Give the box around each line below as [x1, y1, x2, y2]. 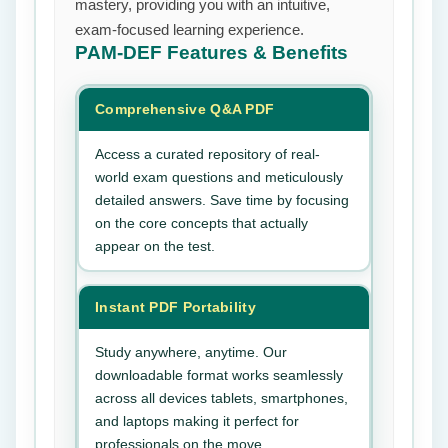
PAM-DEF [75, 42, 167, 63]
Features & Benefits [167, 42, 348, 63]
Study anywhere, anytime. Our [95, 344, 287, 360]
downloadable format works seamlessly [95, 367, 343, 383]
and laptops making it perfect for [95, 413, 299, 429]
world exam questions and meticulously [95, 169, 343, 185]
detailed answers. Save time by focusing [95, 192, 349, 208]
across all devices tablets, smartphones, [95, 390, 348, 406]
